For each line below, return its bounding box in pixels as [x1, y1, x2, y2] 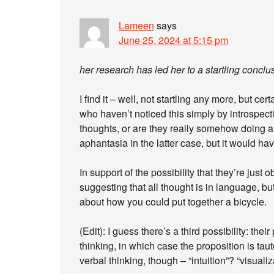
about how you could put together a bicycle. [80, 194, 267, 209]
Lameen [119, 18, 154, 32]
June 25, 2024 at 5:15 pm [119, 33, 228, 47]
